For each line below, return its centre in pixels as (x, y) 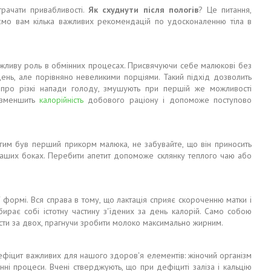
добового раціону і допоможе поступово (168, 100)
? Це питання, (225, 10)
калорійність (62, 100)
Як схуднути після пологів (143, 10)
